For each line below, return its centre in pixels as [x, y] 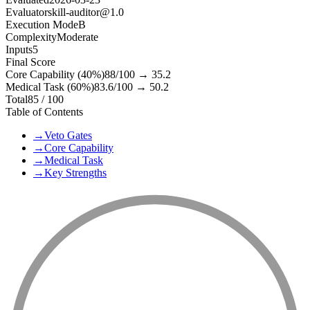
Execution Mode [42, 25]
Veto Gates [68, 136]
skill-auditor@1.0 [86, 12]
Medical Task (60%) [50, 87]
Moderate [77, 37]
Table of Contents [44, 112]
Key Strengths [75, 173]
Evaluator [27, 12]
